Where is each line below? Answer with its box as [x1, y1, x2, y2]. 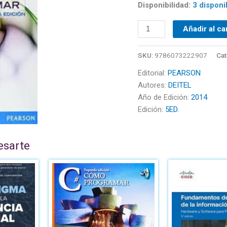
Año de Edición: [138, 93, 191, 102]
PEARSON [168, 68, 201, 78]
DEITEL [168, 81, 192, 90]
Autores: [138, 81, 168, 90]
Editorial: [138, 68, 168, 78]
